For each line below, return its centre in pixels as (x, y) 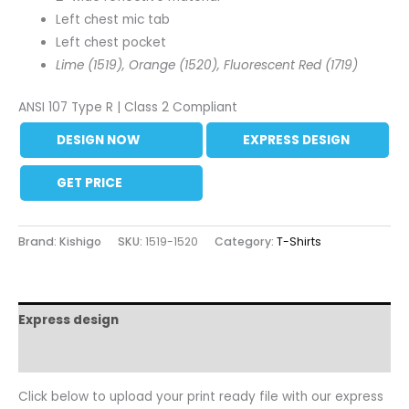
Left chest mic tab (113, 20)
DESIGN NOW (99, 140)
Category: (246, 242)
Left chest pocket (111, 43)
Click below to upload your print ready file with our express (201, 396)
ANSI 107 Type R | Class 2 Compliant (128, 107)
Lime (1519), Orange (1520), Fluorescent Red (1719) (207, 66)
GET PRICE (90, 183)
